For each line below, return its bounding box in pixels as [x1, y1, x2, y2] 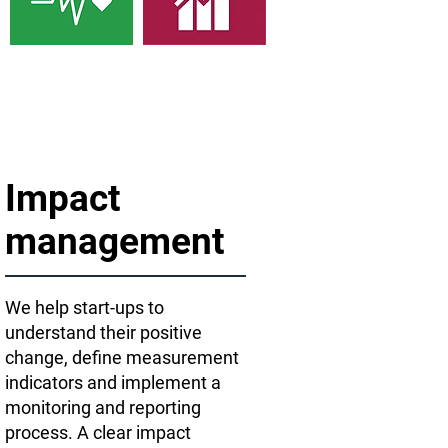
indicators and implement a [5, 372, 221, 393]
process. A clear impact [5, 422, 191, 443]
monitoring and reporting [5, 397, 201, 418]
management [5, 220, 225, 263]
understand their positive [5, 322, 202, 343]
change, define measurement [5, 347, 239, 368]
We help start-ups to [5, 297, 164, 318]
